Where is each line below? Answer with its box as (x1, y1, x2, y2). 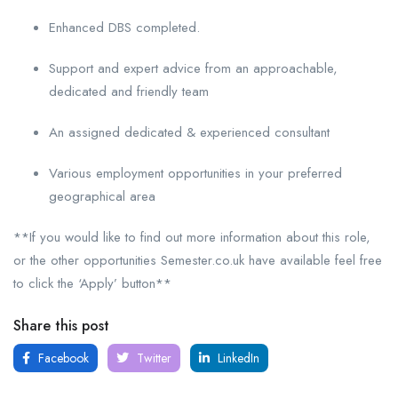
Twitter (133, 349, 171, 367)
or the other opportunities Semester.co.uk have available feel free (13, 251, 382, 270)
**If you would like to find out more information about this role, (13, 227, 370, 247)
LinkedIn (214, 349, 259, 367)
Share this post (13, 315, 109, 336)
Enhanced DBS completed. (49, 18, 200, 37)
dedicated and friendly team (49, 82, 209, 101)
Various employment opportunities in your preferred (49, 163, 342, 183)
